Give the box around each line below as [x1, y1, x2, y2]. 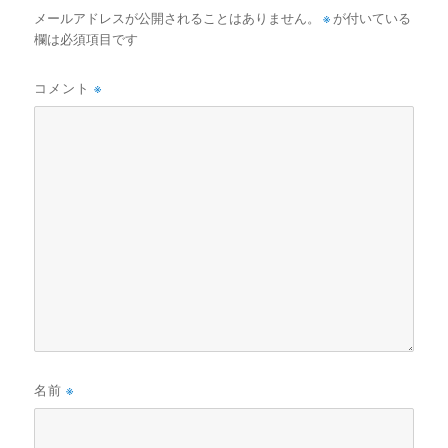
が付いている [330, 9, 412, 27]
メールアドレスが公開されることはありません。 [34, 9, 321, 27]
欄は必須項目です [34, 30, 139, 48]
